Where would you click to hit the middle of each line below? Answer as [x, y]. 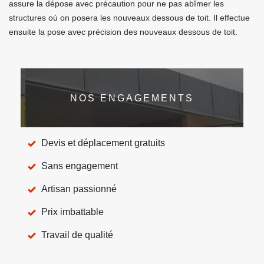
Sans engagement [80, 166]
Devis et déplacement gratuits [103, 143]
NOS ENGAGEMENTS [132, 98]
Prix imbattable [72, 212]
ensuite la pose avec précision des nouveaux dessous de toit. [123, 32]
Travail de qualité [77, 235]
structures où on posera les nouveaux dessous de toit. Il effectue [129, 18]
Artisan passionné [79, 189]
